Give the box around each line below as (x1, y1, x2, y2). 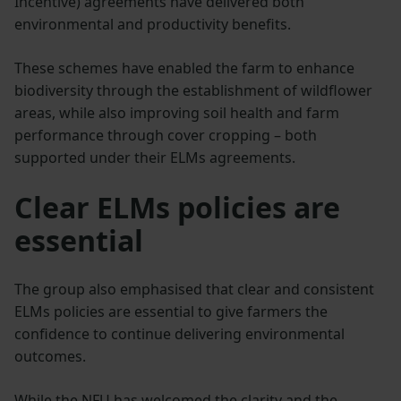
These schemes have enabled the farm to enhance (14, 57, 354, 78)
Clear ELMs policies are (14, 187, 340, 226)
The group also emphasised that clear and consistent (14, 278, 374, 299)
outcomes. (14, 346, 86, 366)
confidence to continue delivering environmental (14, 323, 345, 344)
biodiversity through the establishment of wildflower (14, 80, 372, 100)
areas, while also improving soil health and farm (14, 102, 339, 123)
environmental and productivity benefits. (14, 13, 291, 34)
